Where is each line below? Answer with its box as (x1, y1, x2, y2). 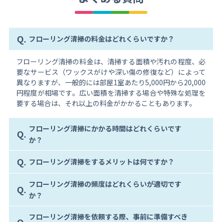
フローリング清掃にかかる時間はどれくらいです (28, 123, 181, 133)
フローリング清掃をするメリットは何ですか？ (28, 157, 174, 167)
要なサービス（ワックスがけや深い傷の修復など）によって (16, 66, 206, 77)
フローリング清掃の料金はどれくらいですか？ (28, 34, 174, 44)
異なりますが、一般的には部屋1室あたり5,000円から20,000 (16, 77, 206, 87)
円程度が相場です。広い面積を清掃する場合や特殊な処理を (16, 87, 206, 98)
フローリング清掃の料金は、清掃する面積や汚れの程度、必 (16, 56, 206, 66)
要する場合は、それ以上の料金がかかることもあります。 (16, 98, 196, 108)
